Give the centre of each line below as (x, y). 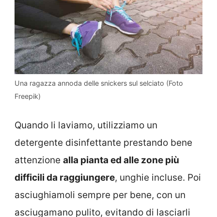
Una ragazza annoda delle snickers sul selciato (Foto (99, 83)
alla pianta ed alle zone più (121, 160)
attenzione (39, 160)
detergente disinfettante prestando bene (103, 142)
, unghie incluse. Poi (158, 177)
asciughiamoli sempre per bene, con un (100, 195)
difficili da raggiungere (65, 177)
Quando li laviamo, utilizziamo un (86, 125)
